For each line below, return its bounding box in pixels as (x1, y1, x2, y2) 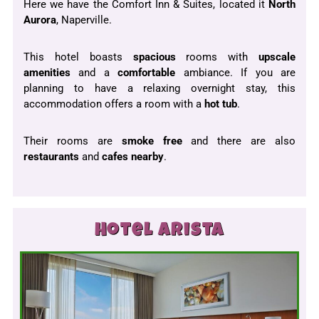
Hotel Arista (94, 221, 225, 241)
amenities (23, 66, 70, 79)
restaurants (23, 150, 79, 163)
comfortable (117, 66, 176, 79)
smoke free (121, 134, 182, 147)
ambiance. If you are (175, 66, 296, 79)
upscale (258, 50, 296, 63)
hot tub (202, 97, 237, 110)
